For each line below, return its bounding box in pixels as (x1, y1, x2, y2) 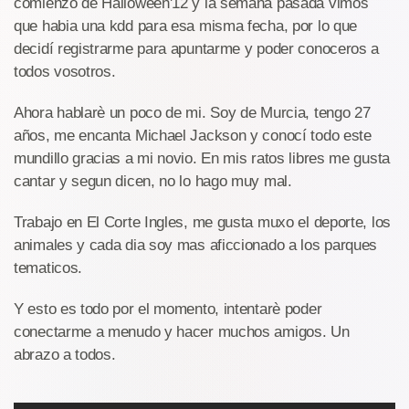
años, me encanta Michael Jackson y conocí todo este (14, 127, 372, 144)
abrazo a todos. (14, 346, 116, 363)
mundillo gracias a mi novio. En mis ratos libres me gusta (14, 150, 390, 167)
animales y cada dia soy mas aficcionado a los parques (14, 236, 378, 254)
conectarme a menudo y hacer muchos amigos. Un (14, 323, 350, 341)
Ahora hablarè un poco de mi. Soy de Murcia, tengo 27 (14, 104, 371, 121)
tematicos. (14, 259, 87, 277)
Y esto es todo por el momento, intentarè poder (14, 300, 322, 318)
